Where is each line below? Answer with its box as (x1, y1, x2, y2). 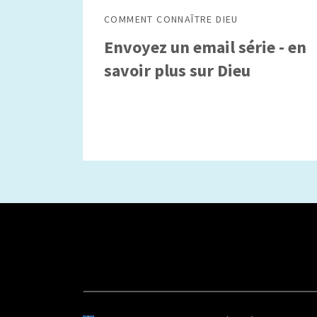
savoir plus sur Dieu (104, 59, 250, 81)
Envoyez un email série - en (104, 36, 306, 58)
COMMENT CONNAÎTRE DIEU (104, 13, 238, 25)
